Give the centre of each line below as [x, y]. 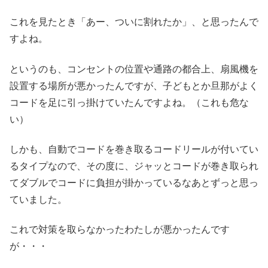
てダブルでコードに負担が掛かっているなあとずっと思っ [134, 183]
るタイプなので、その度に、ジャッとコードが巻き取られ [134, 166]
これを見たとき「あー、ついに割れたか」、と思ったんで [134, 22]
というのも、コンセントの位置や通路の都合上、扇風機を [134, 69]
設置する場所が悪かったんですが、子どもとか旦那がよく [134, 86]
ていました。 [38, 200]
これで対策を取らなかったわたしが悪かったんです [120, 230]
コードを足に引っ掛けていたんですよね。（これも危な [129, 102]
